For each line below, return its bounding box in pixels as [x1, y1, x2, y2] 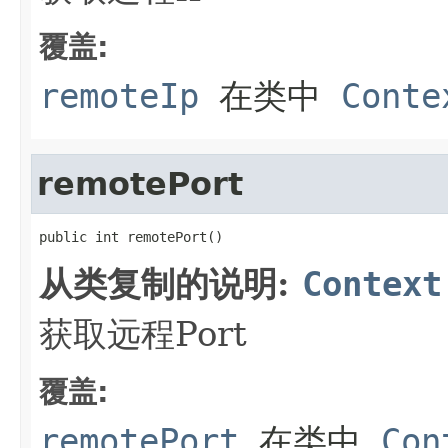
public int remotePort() [39, 228, 223, 245]
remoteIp [39, 75, 199, 116]
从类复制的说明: [39, 263, 302, 304]
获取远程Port [39, 313, 247, 354]
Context [302, 263, 442, 304]
